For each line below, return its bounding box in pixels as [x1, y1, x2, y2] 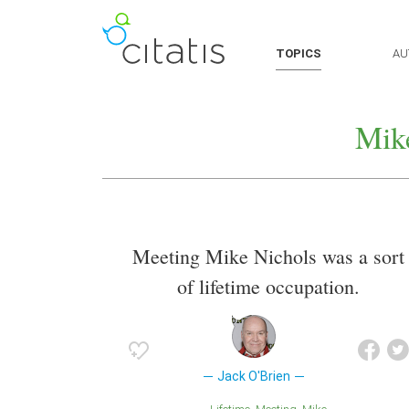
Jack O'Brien [216, 369, 290, 384]
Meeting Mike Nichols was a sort [132, 243, 404, 270]
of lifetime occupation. [177, 273, 360, 300]
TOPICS [276, 47, 321, 60]
